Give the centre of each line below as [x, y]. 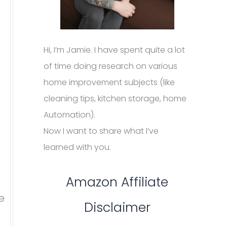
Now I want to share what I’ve [101, 131]
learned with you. [77, 147]
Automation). [69, 115]
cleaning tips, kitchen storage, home [115, 99]
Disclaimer [117, 207]
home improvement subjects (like [109, 82]
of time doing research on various [110, 66]
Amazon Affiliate [117, 182]
